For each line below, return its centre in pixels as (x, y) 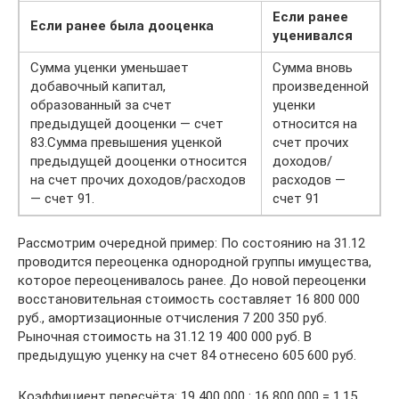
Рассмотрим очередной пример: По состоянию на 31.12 (191, 243)
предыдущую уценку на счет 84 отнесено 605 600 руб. (187, 355)
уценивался (313, 35)
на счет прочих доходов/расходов (138, 179)
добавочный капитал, (98, 86)
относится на (315, 123)
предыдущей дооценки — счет (127, 123)
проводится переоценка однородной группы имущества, (195, 261)
